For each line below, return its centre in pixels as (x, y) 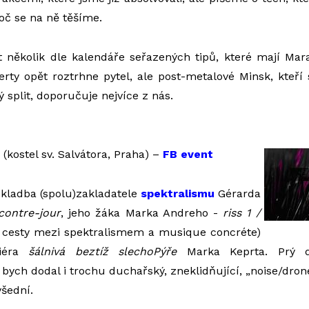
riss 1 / (242, 213)
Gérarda (237, 193)
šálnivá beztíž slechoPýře (102, 251)
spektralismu (177, 193)
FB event (188, 154)
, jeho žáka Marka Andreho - (142, 213)
